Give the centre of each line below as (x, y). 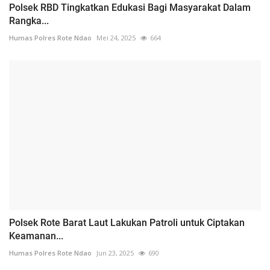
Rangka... (29, 21)
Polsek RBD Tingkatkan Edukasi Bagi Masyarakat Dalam (130, 8)
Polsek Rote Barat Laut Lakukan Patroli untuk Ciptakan (127, 222)
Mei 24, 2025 (116, 38)
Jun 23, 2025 (115, 253)
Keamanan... (36, 236)
